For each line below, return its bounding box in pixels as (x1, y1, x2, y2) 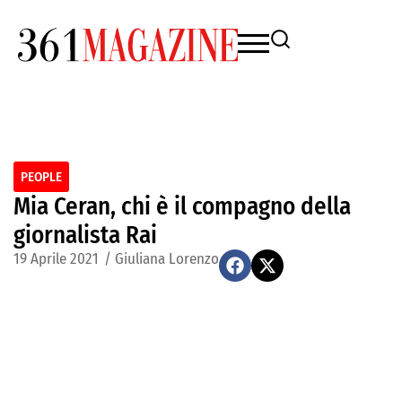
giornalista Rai (13, 221, 157, 249)
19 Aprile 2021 (13, 249, 99, 268)
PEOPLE (21, 169, 62, 185)
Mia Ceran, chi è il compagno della (13, 192, 351, 221)
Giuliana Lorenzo (115, 249, 219, 268)
